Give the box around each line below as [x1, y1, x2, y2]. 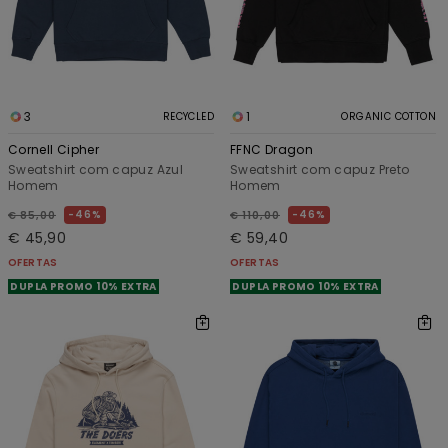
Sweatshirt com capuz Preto [230, 161, 410, 179]
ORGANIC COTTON [341, 109, 436, 125]
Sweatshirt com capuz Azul [8, 161, 183, 179]
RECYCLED [162, 109, 214, 125]
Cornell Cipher [8, 141, 100, 159]
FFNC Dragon [230, 141, 313, 159]
